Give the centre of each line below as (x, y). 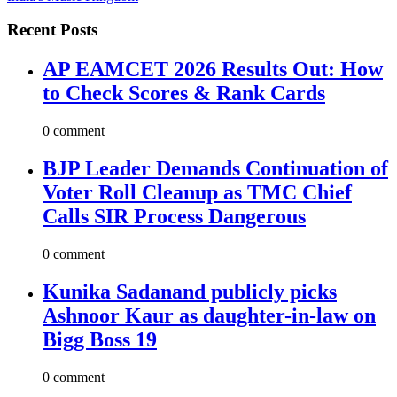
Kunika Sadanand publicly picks (190, 291)
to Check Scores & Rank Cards (184, 93)
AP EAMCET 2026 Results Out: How (213, 70)
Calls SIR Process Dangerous (174, 217)
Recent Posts (52, 30)
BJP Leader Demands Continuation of (215, 169)
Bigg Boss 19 (100, 339)
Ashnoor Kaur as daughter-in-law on (209, 315)
